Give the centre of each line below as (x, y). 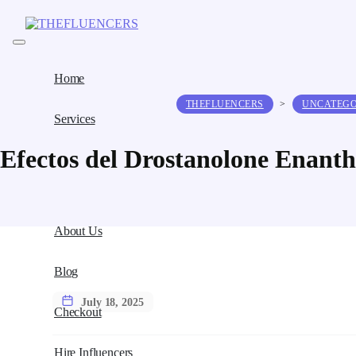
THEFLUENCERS (224, 104)
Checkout (78, 312)
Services (75, 119)
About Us (78, 231)
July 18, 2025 (112, 302)
